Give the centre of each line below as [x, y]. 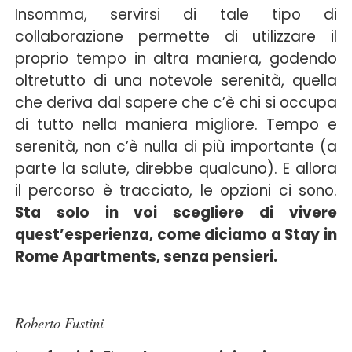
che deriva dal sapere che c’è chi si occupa [176, 102]
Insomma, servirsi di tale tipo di [176, 14]
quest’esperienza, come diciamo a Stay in [176, 234]
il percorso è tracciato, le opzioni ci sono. [176, 190]
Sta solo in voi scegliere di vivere [176, 212]
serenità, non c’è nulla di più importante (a [176, 146]
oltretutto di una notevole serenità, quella [176, 80]
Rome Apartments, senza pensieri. [146, 256]
